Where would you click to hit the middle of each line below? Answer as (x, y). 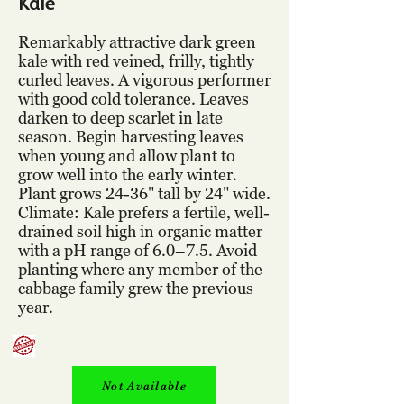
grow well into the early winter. (128, 174)
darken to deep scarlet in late (120, 118)
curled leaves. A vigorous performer (144, 80)
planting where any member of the (140, 269)
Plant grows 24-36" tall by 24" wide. (144, 193)
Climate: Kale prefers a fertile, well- (144, 212)
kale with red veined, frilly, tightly (136, 61)
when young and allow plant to (127, 156)
